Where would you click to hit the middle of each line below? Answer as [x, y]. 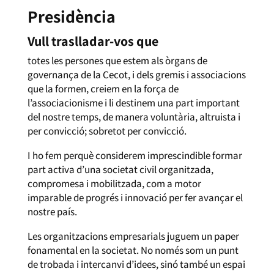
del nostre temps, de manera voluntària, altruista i [134, 117]
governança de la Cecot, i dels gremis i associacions [136, 74]
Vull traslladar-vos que [94, 41]
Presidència [71, 16]
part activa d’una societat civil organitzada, [120, 169]
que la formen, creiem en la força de [103, 88]
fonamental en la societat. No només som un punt [133, 250]
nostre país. [52, 211]
